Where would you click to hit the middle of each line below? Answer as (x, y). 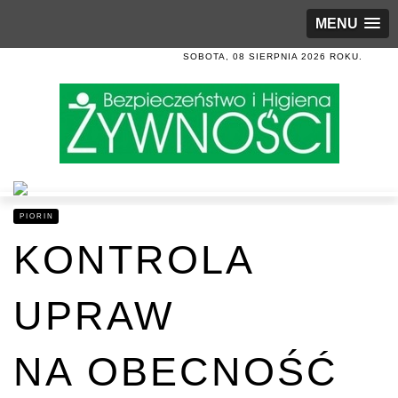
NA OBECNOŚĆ (176, 372)
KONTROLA (133, 260)
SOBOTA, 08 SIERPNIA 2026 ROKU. (273, 56)
